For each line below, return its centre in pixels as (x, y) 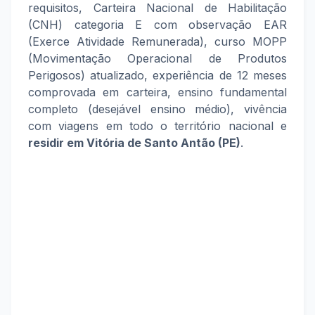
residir (47, 143)
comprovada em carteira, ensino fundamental (157, 92)
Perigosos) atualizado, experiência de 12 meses (157, 75)
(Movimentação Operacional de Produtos (157, 58)
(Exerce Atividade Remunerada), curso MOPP (157, 41)
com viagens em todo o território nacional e (157, 126)
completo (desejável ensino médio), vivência (157, 109)
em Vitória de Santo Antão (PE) (154, 143)
